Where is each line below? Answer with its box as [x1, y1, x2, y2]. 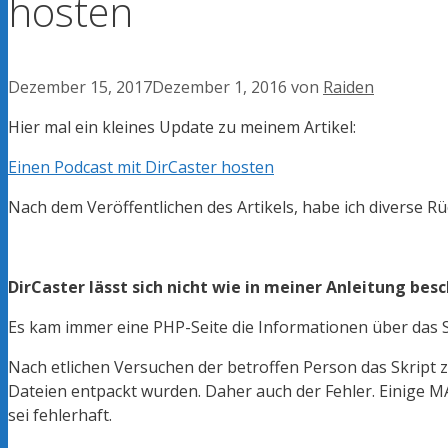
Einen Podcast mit [8, 156, 145, 179]
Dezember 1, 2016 [152, 76, 287, 99]
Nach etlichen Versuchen [8, 356, 198, 379]
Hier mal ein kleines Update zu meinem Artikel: [8, 116, 356, 139]
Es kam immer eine [8, 316, 153, 339]
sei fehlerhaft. [8, 404, 112, 427]
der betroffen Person [198, 356, 357, 379]
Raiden [323, 76, 374, 99]
